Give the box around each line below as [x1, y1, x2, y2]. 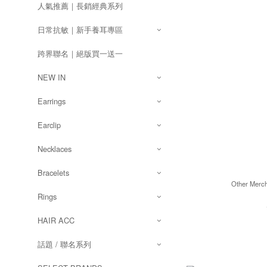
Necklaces [38, 143, 72, 154]
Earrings [38, 95, 66, 107]
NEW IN [38, 72, 66, 83]
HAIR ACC [38, 215, 74, 226]
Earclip [38, 119, 61, 131]
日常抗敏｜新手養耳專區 [38, 24, 123, 35]
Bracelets [38, 167, 69, 178]
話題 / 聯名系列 [38, 238, 91, 250]
